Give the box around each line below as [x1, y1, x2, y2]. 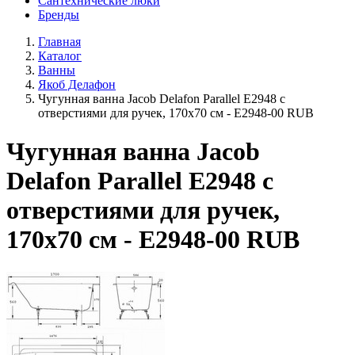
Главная [38, 35, 81, 48]
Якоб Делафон [38, 78, 116, 91]
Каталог [38, 49, 82, 63]
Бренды [38, 8, 79, 21]
